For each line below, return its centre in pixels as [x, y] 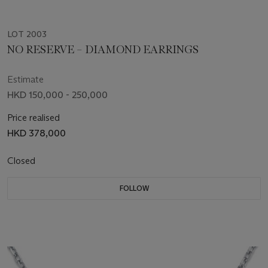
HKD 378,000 [36, 133]
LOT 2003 [27, 34]
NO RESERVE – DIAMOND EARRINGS [103, 50]
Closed [22, 161]
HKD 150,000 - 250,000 [57, 95]
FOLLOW [134, 188]
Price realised [33, 118]
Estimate [25, 80]
